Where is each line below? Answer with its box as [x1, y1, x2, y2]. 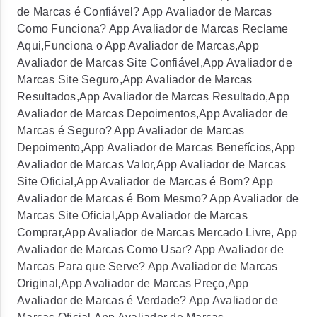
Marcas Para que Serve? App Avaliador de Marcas [17, 260, 278, 272]
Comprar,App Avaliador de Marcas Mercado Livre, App [17, 226, 298, 238]
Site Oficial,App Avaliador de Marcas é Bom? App [17, 175, 273, 188]
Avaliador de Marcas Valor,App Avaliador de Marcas [17, 158, 287, 171]
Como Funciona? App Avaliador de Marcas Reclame [17, 23, 289, 35]
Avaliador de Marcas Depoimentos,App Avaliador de [17, 108, 288, 120]
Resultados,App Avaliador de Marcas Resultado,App [17, 91, 289, 103]
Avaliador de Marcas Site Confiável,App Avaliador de [17, 57, 292, 69]
